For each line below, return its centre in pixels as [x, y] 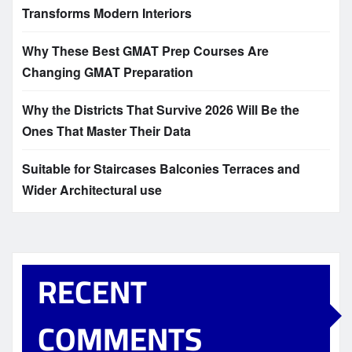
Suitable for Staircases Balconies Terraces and [161, 169]
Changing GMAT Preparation [108, 72]
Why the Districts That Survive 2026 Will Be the [161, 110]
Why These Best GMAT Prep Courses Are [145, 51]
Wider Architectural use [92, 190]
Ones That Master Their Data [106, 131]
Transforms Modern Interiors [107, 13]
